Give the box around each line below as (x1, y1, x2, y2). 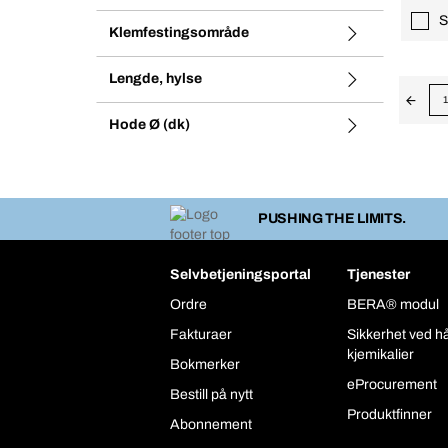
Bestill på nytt (170, 387, 253, 403)
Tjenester (347, 267, 411, 283)
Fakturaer (170, 327, 232, 343)
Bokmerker (170, 357, 240, 373)
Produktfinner (347, 407, 433, 423)
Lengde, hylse (109, 71, 202, 86)
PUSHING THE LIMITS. (257, 211, 407, 227)
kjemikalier (347, 347, 415, 363)
